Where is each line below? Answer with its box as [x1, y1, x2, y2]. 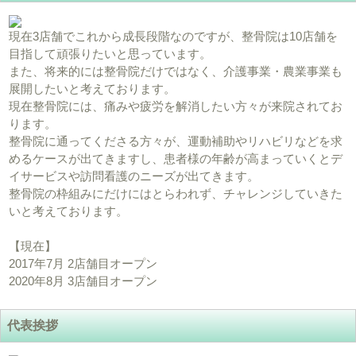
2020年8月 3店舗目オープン [9, 274, 158, 288]
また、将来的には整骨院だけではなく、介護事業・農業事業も [9, 64, 343, 79]
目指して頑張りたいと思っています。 [9, 47, 212, 61]
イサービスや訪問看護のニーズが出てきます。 [9, 169, 260, 184]
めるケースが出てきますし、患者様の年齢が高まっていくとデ [9, 152, 343, 166]
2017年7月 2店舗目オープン [9, 257, 158, 271]
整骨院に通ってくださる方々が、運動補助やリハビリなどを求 [9, 134, 343, 149]
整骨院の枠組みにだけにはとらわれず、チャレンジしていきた [9, 187, 343, 201]
